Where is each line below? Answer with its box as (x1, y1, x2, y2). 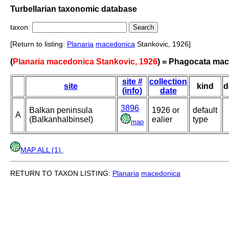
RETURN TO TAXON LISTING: (10, 169, 112, 178)
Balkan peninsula (29, 106, 93, 115)
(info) (122, 86, 142, 96)
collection (149, 77, 187, 86)
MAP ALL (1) (20, 146, 63, 154)
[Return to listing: (10, 40, 67, 49)
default (193, 106, 217, 115)
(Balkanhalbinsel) (29, 115, 93, 124)
